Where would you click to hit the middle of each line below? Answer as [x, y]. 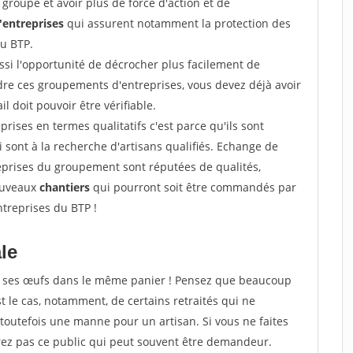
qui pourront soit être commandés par [193, 187]
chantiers [65, 187]
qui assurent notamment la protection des [177, 23]
